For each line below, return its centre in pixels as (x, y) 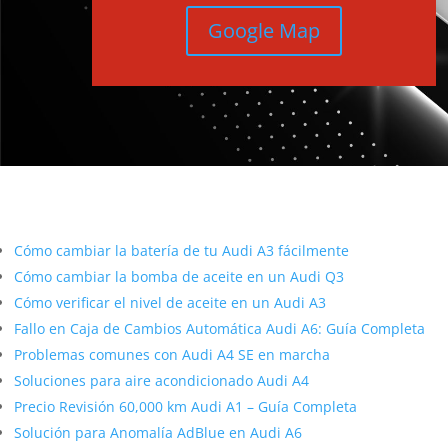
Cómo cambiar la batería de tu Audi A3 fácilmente (181, 251)
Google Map (264, 30)
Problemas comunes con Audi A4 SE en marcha (172, 355)
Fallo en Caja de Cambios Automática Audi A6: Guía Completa (219, 329)
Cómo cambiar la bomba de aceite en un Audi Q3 (179, 277)
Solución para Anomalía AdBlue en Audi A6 (158, 433)
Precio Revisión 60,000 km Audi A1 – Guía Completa (185, 407)
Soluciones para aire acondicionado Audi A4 (161, 381)
